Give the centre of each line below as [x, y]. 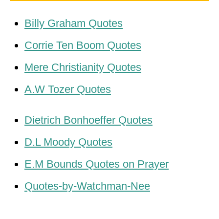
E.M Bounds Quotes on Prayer [97, 164]
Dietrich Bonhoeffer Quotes [88, 120]
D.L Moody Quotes [68, 142]
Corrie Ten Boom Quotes [83, 45]
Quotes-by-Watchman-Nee [87, 186]
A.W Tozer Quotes [68, 89]
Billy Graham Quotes [74, 23]
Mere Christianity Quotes [83, 67]
